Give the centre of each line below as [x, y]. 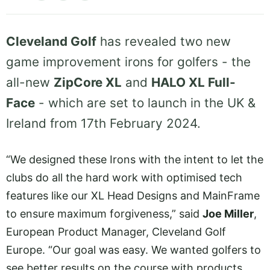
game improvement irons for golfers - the [128, 62]
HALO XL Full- [193, 83]
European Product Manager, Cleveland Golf [116, 232]
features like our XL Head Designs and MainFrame [133, 196]
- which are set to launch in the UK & [145, 103]
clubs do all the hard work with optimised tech [124, 177]
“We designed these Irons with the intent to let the [135, 159]
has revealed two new [164, 42]
